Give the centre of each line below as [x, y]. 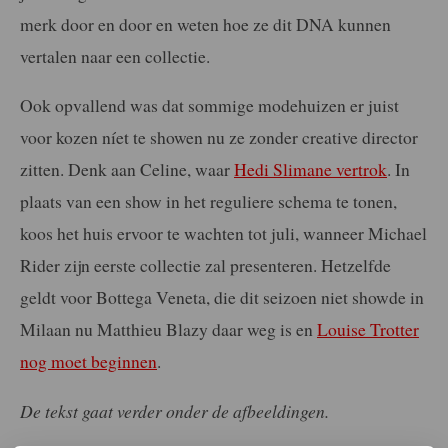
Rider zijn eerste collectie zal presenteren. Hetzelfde [205, 265]
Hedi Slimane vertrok [310, 169]
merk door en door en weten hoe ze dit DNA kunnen [205, 23]
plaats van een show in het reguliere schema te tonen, [208, 201]
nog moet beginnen [88, 361]
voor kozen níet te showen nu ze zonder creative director [219, 137]
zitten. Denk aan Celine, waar [127, 169]
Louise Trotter [368, 329]
